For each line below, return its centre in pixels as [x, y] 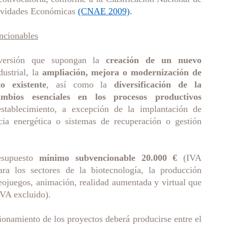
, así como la [80, 84]
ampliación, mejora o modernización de [122, 72]
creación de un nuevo [154, 60]
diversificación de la [158, 84]
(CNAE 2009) [104, 11]
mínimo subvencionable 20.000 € [108, 158]
